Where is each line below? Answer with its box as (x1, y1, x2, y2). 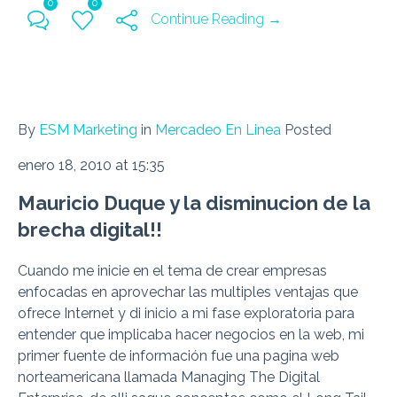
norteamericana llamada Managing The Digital (18, 369, 320, 385)
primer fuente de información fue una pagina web (18, 347, 339, 364)
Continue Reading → (151, 11, 282, 27)
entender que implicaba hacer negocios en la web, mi (18, 326, 364, 343)
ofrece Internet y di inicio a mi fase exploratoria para (18, 305, 354, 322)
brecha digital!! (18, 218, 162, 241)
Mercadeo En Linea (155, 121, 281, 138)
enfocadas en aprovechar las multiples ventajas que (18, 284, 358, 300)
